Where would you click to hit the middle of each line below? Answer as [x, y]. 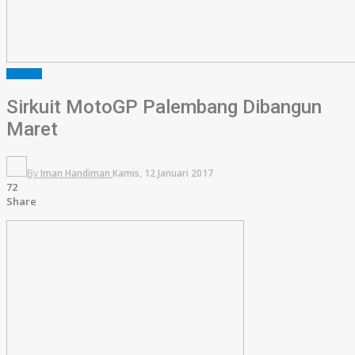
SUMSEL [24, 74]
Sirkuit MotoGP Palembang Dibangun [164, 107]
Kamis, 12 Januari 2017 [163, 173]
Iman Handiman [75, 173]
